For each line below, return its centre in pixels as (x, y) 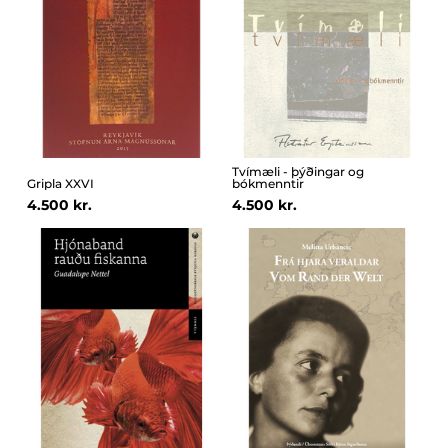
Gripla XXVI (60, 184)
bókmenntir (268, 184)
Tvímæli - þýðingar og (298, 172)
